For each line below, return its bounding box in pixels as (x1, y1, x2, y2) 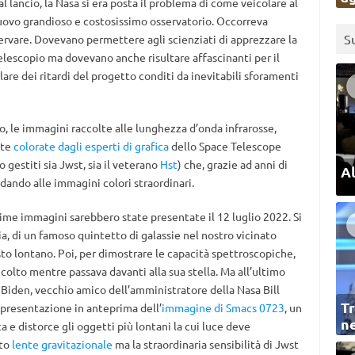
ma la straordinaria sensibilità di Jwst (112, 337, 299, 351)
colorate (13, 139, 55, 153)
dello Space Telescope (168, 139, 281, 153)
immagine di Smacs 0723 (161, 300, 284, 315)
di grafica (122, 139, 169, 153)
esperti (84, 139, 120, 153)
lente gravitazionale (11, 337, 113, 351)
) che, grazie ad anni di (177, 157, 288, 171)
